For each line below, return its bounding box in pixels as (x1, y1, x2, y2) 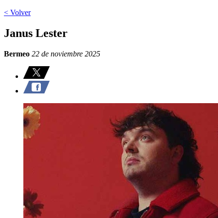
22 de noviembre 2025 (30, 49, 100, 58)
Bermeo (4, 49, 30, 58)
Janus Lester (4, 26, 68, 39)
